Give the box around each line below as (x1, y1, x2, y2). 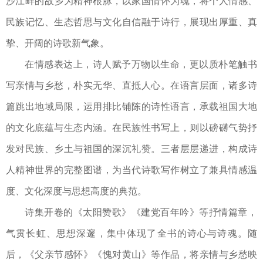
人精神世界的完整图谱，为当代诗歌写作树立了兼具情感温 (6, 165, 257, 176)
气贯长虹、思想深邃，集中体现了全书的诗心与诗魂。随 (6, 228, 257, 239)
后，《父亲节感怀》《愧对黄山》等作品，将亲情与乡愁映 (6, 249, 257, 260)
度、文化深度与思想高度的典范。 (6, 186, 147, 197)
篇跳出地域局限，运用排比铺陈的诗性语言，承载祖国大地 (6, 102, 257, 112)
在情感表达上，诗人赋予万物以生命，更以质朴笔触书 (25, 59, 257, 70)
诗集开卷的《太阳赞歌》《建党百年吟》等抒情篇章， (25, 207, 257, 218)
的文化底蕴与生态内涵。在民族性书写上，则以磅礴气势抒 (6, 123, 257, 133)
